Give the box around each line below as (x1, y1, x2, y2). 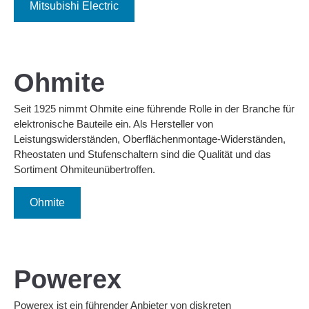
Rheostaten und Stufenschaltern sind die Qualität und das (14, 148, 271, 160)
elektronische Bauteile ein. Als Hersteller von (14, 117, 213, 130)
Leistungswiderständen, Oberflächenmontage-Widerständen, (14, 132, 286, 145)
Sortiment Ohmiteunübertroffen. (14, 163, 155, 175)
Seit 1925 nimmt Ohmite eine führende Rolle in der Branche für (14, 102, 295, 114)
